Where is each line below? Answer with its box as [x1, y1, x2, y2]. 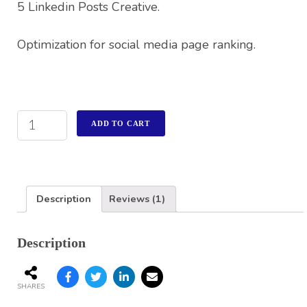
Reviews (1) [109, 191, 166, 206]
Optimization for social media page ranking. [17, 36, 256, 53]
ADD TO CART [91, 119, 151, 127]
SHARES [17, 282, 45, 292]
